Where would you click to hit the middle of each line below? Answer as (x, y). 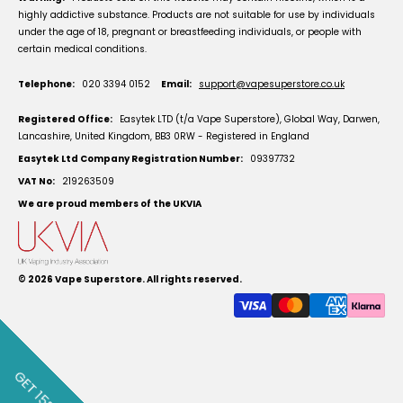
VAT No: (36, 182)
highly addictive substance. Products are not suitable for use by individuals (197, 15)
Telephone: (46, 85)
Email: (176, 85)
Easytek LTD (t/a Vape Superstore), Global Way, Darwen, (250, 120)
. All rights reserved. (192, 280)
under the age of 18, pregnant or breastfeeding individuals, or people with (190, 32)
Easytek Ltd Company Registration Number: (130, 159)
